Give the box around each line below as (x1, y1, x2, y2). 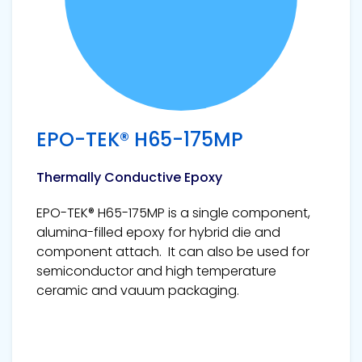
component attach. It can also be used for (36, 242, 309, 261)
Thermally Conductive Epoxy (36, 167, 222, 187)
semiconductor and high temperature (36, 261, 276, 280)
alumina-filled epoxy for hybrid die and (36, 222, 280, 242)
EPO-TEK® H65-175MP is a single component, (36, 203, 310, 222)
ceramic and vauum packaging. (36, 280, 239, 300)
